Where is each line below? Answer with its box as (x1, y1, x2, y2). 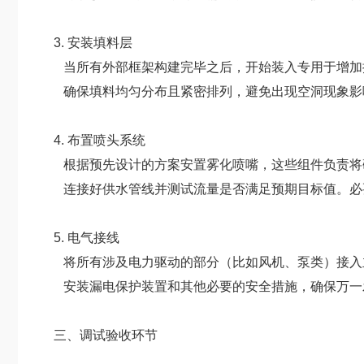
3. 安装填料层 (50, 36, 132, 50)
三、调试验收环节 (50, 328, 158, 342)
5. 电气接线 (50, 231, 119, 245)
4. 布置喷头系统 (50, 133, 145, 147)
